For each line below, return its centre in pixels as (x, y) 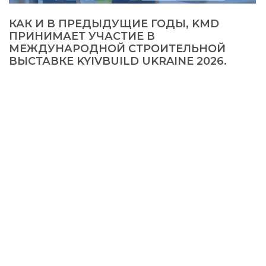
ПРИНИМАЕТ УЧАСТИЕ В (82, 37)
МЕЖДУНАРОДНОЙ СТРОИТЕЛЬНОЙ (118, 49)
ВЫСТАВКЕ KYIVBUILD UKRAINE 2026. (118, 61)
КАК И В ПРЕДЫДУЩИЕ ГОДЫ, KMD (114, 24)
